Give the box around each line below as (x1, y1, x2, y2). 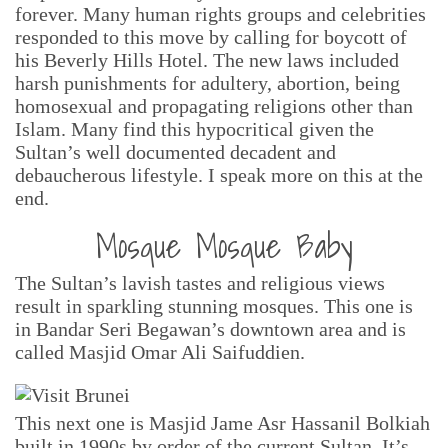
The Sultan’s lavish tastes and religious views (15, 272, 385, 294)
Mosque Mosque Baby (95, 219, 353, 272)
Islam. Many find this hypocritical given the (15, 118, 374, 140)
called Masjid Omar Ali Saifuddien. (15, 341, 305, 363)
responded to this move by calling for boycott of (15, 26, 407, 48)
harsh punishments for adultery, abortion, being (15, 72, 400, 94)
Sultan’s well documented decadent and (15, 141, 336, 163)
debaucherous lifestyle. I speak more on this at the (15, 164, 423, 186)
